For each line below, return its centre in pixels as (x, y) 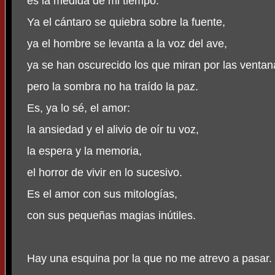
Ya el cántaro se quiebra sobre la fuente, (126, 22)
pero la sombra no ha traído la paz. (113, 87)
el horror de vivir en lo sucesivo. (105, 173)
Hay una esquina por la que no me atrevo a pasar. (149, 259)
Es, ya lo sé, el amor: (79, 108)
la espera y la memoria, (84, 151)
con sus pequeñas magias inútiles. (111, 216)
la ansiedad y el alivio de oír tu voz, (113, 130)
